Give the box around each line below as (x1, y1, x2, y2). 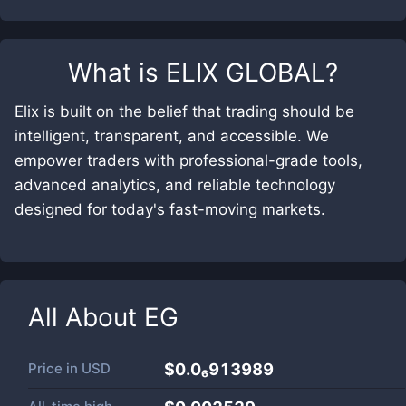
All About (28, 302, 144, 333)
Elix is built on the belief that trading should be (14, 102, 354, 121)
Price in (28, 360, 82, 377)
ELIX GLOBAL (166, 57, 325, 88)
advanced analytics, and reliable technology (14, 176, 335, 194)
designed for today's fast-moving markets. (14, 200, 325, 218)
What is (68, 57, 166, 88)
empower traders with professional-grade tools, (14, 151, 362, 169)
